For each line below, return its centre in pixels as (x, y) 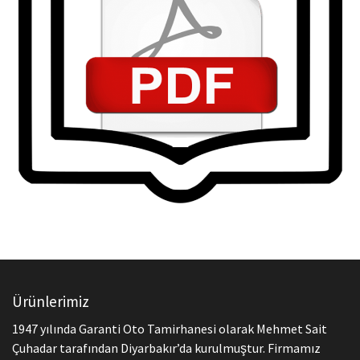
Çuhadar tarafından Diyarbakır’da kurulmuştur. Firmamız (166, 348)
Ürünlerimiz (51, 302)
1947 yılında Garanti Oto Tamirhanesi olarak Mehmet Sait (170, 329)
